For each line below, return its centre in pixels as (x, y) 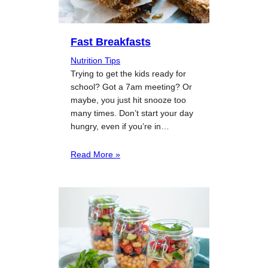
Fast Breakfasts (111, 42)
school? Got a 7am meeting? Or (131, 87)
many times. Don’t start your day (132, 113)
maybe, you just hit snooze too (128, 100)
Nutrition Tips (95, 61)
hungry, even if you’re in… (120, 127)
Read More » (95, 155)
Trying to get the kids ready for (128, 74)
